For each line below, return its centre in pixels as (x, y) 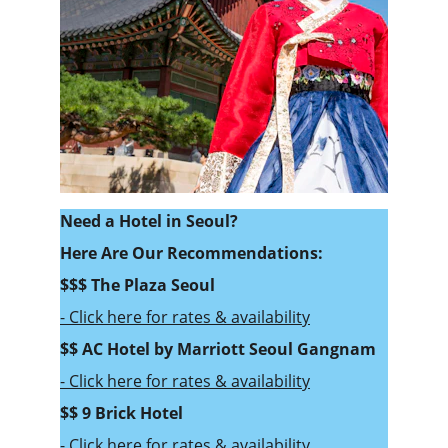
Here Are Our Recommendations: (191, 253)
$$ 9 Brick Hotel (121, 413)
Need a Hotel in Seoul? (151, 221)
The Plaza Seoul (153, 285)
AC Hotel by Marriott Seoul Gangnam (229, 349)
